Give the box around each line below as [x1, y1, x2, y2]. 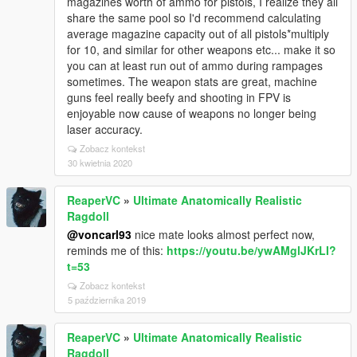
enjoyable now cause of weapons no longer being [67, 105, 316, 121]
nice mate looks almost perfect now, [131, 226, 315, 242]
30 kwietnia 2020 [68, 156, 132, 169]
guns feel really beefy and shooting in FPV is [67, 89, 291, 105]
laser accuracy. [67, 121, 143, 137]
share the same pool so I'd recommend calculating [67, 10, 321, 25]
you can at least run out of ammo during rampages [67, 57, 323, 73]
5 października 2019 [68, 293, 146, 306]
